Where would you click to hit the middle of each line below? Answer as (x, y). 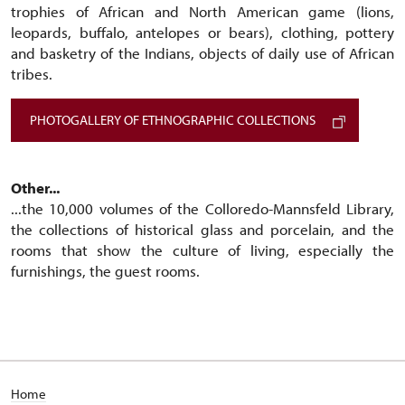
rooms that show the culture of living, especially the (202, 250)
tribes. (32, 74)
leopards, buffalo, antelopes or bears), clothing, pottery (202, 32)
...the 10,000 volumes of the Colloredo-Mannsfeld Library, (202, 208)
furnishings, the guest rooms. (105, 271)
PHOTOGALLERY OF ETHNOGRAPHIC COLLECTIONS (173, 120)
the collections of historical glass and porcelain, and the (202, 229)
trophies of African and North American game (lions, (202, 11)
